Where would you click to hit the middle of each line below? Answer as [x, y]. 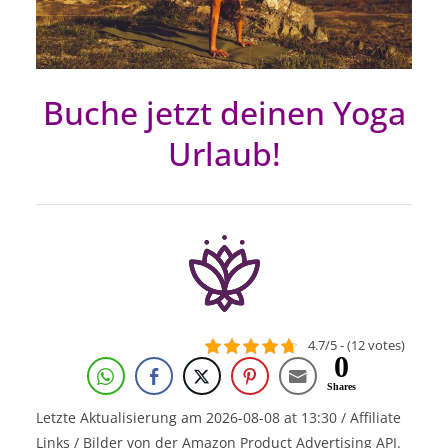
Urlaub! [224, 153]
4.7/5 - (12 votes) [356, 345]
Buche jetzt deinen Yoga [224, 112]
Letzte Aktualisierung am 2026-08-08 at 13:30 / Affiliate [218, 418]
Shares [341, 387]
